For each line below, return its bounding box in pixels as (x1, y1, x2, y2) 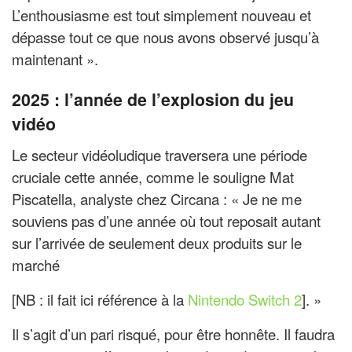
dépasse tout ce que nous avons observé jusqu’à (12, 26, 319, 47)
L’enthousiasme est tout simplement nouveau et (12, 4, 311, 25)
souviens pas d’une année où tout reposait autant (12, 211, 321, 232)
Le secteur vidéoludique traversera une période (12, 145, 307, 166)
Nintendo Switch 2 (188, 289, 302, 310)
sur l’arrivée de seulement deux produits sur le (12, 233, 302, 254)
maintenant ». (12, 48, 98, 69)
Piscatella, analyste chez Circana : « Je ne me (12, 189, 302, 210)
